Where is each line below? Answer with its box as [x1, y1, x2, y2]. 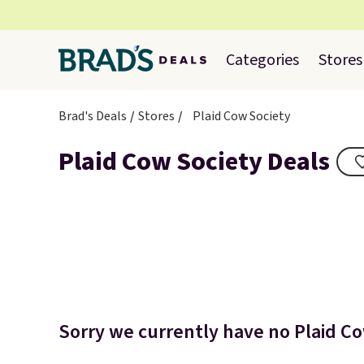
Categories [226, 49, 299, 71]
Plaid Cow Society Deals [58, 143, 330, 180]
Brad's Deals [58, 107, 127, 125]
